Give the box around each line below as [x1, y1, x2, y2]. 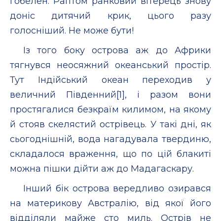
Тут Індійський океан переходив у [10, 74, 211, 85]
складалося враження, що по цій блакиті [10, 148, 211, 159]
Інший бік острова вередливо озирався [23, 183, 211, 194]
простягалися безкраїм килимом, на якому [10, 104, 211, 115]
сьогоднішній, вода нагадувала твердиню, [10, 133, 211, 145]
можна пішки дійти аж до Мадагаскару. [10, 163, 194, 174]
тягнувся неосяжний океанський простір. [10, 59, 211, 71]
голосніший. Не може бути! [10, 25, 134, 36]
